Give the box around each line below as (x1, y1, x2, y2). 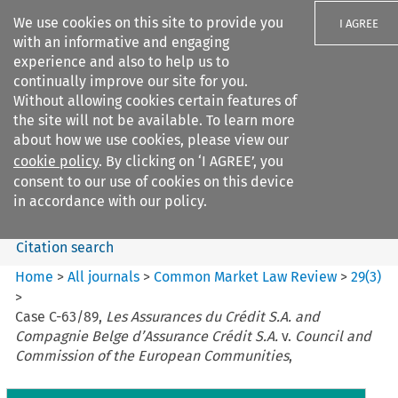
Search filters (120, 114, 206, 131)
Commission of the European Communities (15, 346, 290, 364)
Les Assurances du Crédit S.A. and (106, 307, 321, 325)
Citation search (15, 238, 114, 256)
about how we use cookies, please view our (13, 131, 289, 148)
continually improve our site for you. (13, 73, 248, 90)
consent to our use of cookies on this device (13, 173, 294, 190)
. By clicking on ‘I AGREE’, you (99, 153, 283, 170)
